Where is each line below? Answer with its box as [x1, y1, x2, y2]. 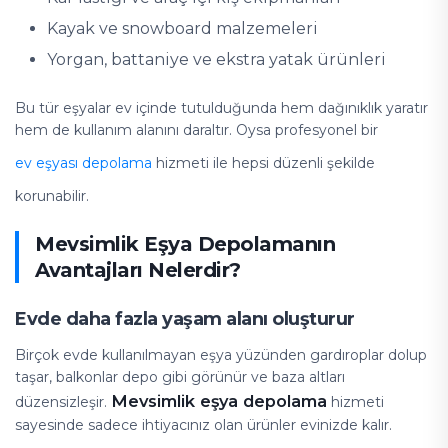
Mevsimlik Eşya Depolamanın [35, 232, 335, 256]
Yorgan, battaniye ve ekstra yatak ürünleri [47, 50, 386, 69]
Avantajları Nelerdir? [35, 258, 241, 282]
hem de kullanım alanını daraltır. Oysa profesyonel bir [15, 121, 382, 139]
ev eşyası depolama [15, 153, 152, 172]
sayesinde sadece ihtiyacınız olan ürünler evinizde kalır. [15, 416, 392, 434]
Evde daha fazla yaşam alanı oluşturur [15, 308, 355, 330]
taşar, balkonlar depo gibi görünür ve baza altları [15, 368, 345, 386]
